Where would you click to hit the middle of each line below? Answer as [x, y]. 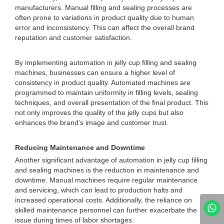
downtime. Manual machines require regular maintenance [106, 180]
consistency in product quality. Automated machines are [103, 82]
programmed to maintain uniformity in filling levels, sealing [106, 92]
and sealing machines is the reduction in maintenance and [107, 170]
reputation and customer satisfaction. [73, 37]
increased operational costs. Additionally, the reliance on [103, 200]
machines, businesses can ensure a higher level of [95, 72]
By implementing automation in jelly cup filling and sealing [106, 62]
